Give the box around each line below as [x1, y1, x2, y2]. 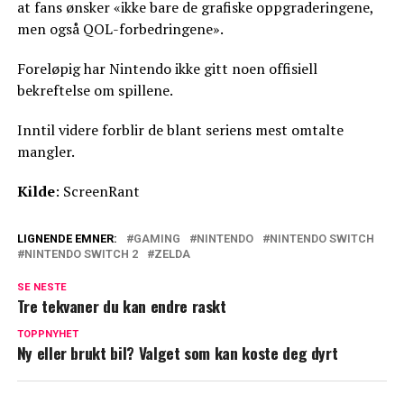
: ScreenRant [54, 181, 140, 201]
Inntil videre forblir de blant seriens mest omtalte [16, 120, 344, 140]
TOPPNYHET [16, 328, 78, 340]
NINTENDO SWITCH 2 [23, 247, 138, 261]
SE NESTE [16, 281, 67, 293]
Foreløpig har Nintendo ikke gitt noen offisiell [16, 59, 317, 78]
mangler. [16, 142, 75, 161]
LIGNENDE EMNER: [16, 232, 117, 245]
